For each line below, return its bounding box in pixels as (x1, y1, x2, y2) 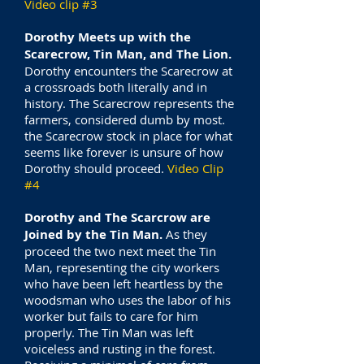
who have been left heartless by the (24, 275, 223, 292)
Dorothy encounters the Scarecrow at (24, 63, 232, 79)
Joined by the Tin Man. (24, 226, 166, 243)
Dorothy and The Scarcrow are (24, 209, 210, 226)
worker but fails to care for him (24, 308, 198, 324)
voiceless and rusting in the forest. (24, 340, 215, 357)
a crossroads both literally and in (24, 79, 207, 95)
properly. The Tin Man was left (24, 324, 193, 340)
